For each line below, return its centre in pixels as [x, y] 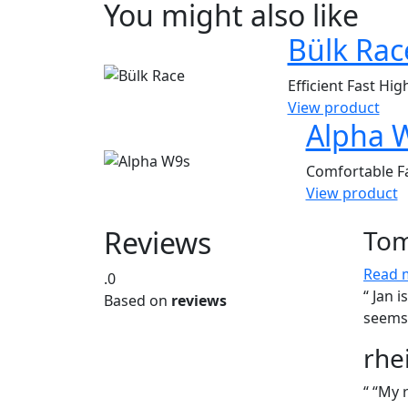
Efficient [317, 86]
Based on [138, 301]
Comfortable [351, 172]
